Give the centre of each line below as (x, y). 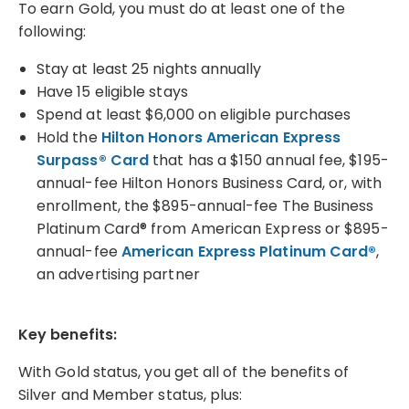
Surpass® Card (93, 160)
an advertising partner (120, 274)
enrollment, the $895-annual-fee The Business (205, 205)
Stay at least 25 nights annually (151, 68)
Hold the (69, 137)
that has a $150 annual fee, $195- (269, 160)
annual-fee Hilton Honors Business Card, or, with (209, 183)
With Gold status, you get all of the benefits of (184, 372)
